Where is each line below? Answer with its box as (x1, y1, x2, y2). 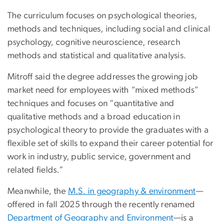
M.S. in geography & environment (68, 187, 196, 196)
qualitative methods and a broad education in (7, 112, 180, 122)
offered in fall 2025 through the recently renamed (7, 200, 195, 210)
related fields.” (7, 166, 63, 175)
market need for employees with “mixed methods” (7, 86, 199, 95)
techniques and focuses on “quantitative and (7, 99, 175, 109)
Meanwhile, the (7, 187, 68, 196)
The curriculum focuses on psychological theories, (7, 11, 197, 21)
